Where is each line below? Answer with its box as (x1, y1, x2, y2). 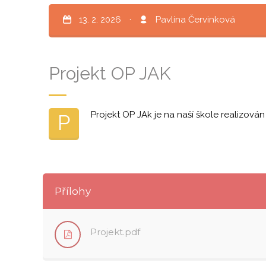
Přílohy (55, 185, 91, 197)
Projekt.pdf (90, 226, 140, 237)
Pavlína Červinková (156, 14, 235, 25)
